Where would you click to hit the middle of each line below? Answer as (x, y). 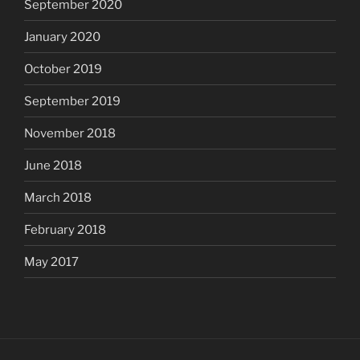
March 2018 (58, 197)
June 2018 (53, 165)
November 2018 (70, 133)
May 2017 (51, 262)
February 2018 (65, 229)
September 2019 (72, 101)
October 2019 (63, 69)
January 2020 (62, 37)
